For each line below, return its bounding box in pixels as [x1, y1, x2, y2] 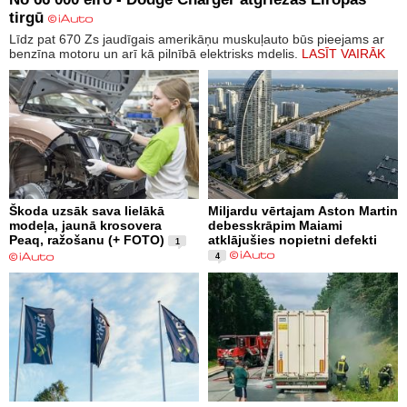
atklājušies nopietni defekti [208, 233, 377, 248]
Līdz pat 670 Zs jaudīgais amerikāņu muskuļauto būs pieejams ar [9, 32, 384, 47]
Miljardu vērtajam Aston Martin [208, 203, 398, 219]
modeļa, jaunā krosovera [9, 218, 162, 233]
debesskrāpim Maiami [208, 218, 342, 233]
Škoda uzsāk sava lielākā [9, 203, 164, 219]
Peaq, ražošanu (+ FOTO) [9, 233, 164, 248]
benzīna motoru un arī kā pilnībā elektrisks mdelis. [9, 46, 302, 62]
